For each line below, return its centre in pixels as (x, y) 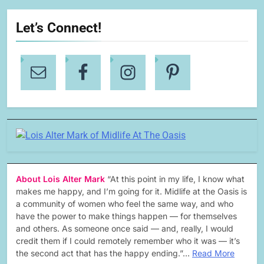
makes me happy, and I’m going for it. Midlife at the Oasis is (131, 192)
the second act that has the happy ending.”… (104, 253)
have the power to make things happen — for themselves (126, 216)
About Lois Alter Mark (62, 179)
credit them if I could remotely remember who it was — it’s (128, 241)
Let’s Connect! (59, 28)
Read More (213, 253)
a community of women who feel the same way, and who (125, 204)
